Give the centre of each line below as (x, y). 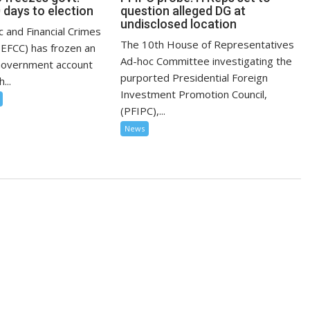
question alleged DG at (183, 11)
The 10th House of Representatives (208, 44)
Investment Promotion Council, (194, 94)
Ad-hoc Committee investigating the (207, 61)
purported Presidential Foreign (194, 77)
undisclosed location (179, 24)
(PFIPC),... (143, 111)
